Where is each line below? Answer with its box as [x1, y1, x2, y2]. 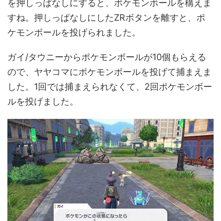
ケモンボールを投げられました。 [7, 27, 141, 37]
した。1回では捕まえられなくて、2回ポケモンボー [7, 81, 212, 92]
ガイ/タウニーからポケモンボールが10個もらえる [7, 51, 206, 62]
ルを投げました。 [7, 96, 78, 107]
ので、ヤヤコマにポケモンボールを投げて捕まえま [7, 66, 212, 77]
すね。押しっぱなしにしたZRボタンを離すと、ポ [7, 12, 205, 23]
